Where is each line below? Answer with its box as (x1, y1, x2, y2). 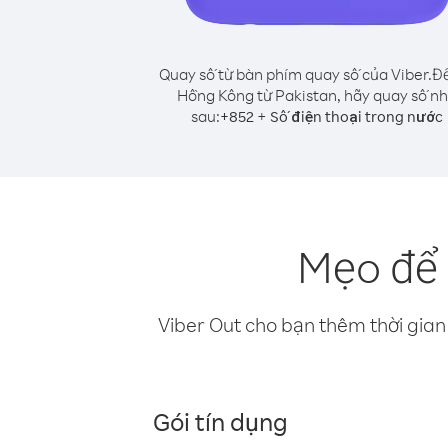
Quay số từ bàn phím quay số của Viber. (158, 64, 432, 84)
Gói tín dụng (153, 405, 288, 437)
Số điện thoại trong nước (270, 107, 443, 126)
